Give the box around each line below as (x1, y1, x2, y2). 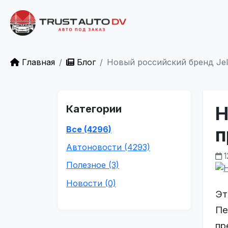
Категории (66, 103, 122, 115)
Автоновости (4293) (66, 142, 150, 153)
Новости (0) (66, 178, 116, 188)
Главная (19, 57, 55, 67)
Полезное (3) (66, 160, 119, 170)
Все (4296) (66, 124, 111, 134)
